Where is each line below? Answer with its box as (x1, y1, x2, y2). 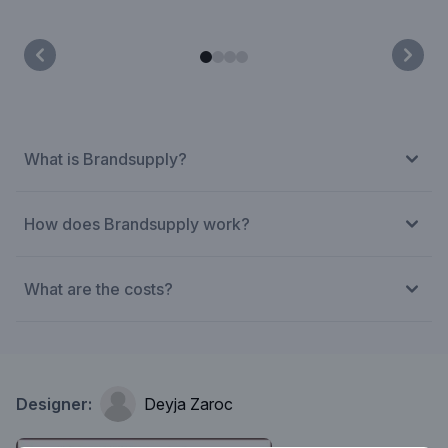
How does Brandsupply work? (24, 214, 250, 234)
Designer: (16, 394, 92, 414)
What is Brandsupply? (24, 149, 187, 169)
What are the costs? (24, 279, 173, 299)
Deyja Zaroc (144, 394, 233, 414)
